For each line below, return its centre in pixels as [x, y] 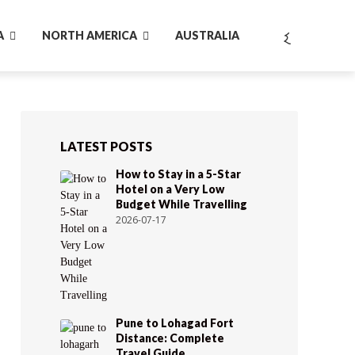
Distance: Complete [170, 338]
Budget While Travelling [181, 204]
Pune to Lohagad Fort [175, 323]
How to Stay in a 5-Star [178, 174]
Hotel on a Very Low [170, 189]
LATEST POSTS [106, 146]
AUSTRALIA [207, 35]
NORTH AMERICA [90, 35]
